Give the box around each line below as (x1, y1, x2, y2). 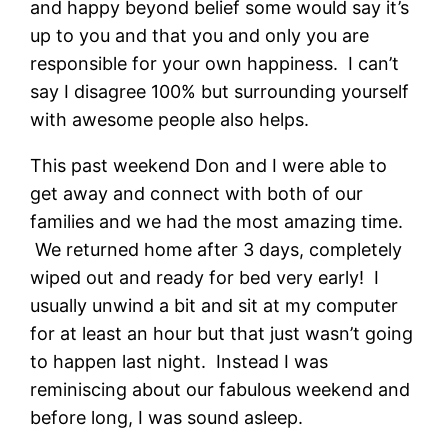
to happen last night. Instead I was (30, 350, 329, 372)
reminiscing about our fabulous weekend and (30, 378, 411, 400)
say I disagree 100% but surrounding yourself (30, 80, 410, 102)
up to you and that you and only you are (30, 24, 370, 46)
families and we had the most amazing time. (30, 210, 404, 232)
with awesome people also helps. (30, 108, 310, 130)
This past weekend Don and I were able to (30, 154, 388, 176)
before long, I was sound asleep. (30, 406, 304, 428)
